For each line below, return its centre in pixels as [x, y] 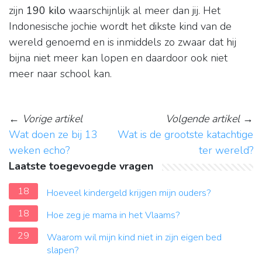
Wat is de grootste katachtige [185, 135]
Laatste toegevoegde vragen [81, 166]
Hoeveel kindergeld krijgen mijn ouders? [129, 193]
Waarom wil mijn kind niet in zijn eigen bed [134, 238]
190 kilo [46, 11]
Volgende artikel [203, 119]
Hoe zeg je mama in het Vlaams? [113, 216]
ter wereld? [226, 151]
